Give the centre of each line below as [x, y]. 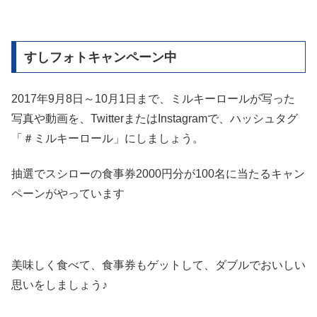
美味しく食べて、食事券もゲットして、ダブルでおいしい [158, 265]
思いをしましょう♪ [59, 285]
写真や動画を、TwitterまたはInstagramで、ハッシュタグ [155, 119]
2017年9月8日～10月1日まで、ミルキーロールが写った [153, 99]
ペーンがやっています [68, 194]
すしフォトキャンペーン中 [100, 57]
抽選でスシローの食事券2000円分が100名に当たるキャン [158, 174]
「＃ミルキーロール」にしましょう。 [108, 139]
